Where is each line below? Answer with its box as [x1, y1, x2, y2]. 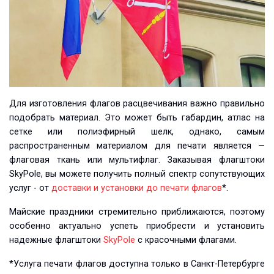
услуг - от [9, 183, 51, 194]
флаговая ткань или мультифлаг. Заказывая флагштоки [9, 155, 265, 166]
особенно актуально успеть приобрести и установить [9, 221, 265, 232]
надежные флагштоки [9, 235, 103, 246]
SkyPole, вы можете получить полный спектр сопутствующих [9, 169, 265, 180]
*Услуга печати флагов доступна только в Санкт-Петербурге [9, 259, 265, 270]
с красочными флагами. [138, 235, 237, 246]
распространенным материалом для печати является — [9, 141, 265, 152]
